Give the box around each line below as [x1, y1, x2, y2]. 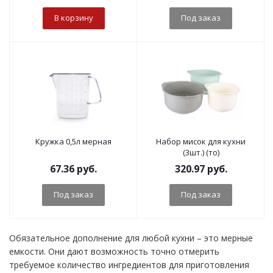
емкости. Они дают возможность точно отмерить [9, 246, 219, 257]
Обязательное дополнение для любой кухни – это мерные [9, 232, 253, 244]
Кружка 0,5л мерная [35, 136, 112, 147]
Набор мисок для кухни [156, 136, 246, 147]
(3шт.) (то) [182, 147, 219, 158]
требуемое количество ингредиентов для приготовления [9, 259, 249, 271]
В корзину [54, 12, 93, 23]
